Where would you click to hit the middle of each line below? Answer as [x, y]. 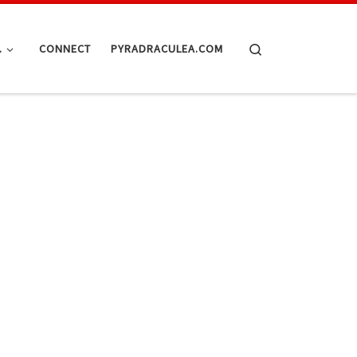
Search [280, 48]
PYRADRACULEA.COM [167, 48]
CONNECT [65, 48]
